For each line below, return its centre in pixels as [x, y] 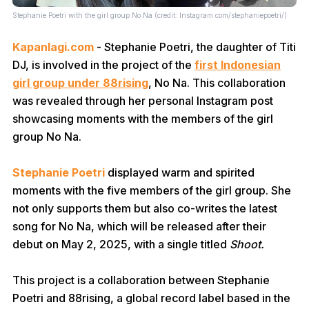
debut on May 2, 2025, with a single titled [121, 244]
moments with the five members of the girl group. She [152, 190]
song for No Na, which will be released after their [139, 226]
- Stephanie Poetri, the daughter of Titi [195, 47]
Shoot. [247, 244]
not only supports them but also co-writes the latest [145, 208]
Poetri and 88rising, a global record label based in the [151, 298]
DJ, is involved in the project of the [103, 65]
